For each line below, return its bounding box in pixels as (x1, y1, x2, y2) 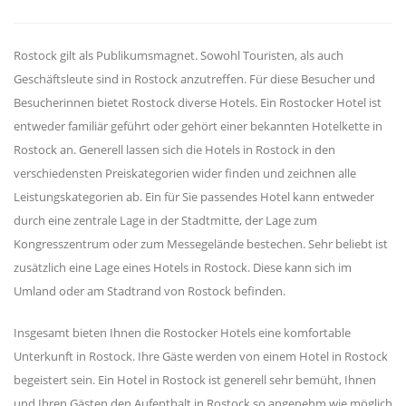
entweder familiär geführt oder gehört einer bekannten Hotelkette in (14, 118, 382, 135)
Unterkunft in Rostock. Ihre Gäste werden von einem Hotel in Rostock (14, 348, 388, 365)
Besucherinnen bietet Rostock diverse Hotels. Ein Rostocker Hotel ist (14, 94, 382, 111)
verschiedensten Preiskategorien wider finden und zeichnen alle (14, 165, 356, 182)
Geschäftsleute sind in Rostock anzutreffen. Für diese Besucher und (14, 71, 375, 88)
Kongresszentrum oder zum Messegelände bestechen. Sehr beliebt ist (14, 236, 388, 253)
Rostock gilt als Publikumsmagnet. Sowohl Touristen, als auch (14, 47, 343, 64)
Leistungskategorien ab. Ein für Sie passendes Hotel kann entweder (14, 188, 374, 206)
